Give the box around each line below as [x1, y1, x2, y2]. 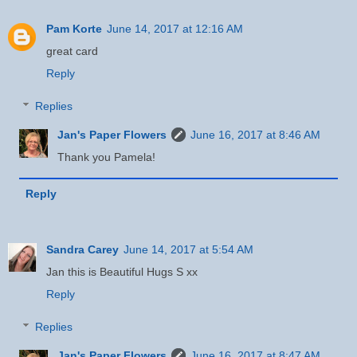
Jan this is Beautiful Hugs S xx [46, 265, 198, 278]
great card [46, 44, 98, 57]
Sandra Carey [46, 242, 119, 256]
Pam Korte [46, 22, 102, 35]
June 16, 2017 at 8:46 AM [190, 128, 321, 142]
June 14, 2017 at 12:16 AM [107, 22, 243, 35]
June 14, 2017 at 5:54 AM [124, 242, 253, 256]
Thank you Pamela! [57, 151, 156, 164]
